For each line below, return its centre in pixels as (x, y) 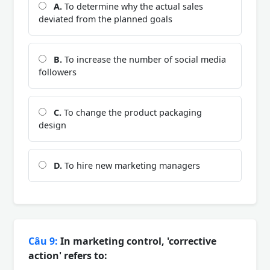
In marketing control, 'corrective (137, 241)
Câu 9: (43, 241)
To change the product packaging (132, 112)
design (52, 125)
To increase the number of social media (144, 59)
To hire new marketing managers (131, 165)
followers (58, 72)
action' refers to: (68, 255)
